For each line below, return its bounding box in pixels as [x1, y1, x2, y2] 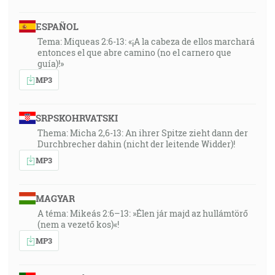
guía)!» [37, 58, 64, 69]
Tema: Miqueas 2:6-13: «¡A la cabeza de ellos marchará [37, 36, 255, 47]
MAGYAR [35, 192, 75, 204]
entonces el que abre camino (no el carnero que [37, 47, 231, 58]
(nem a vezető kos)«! [37, 219, 119, 230]
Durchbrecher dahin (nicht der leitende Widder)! [37, 138, 235, 150]
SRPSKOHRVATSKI [35, 112, 118, 124]
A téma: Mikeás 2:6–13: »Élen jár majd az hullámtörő [37, 207, 248, 219]
